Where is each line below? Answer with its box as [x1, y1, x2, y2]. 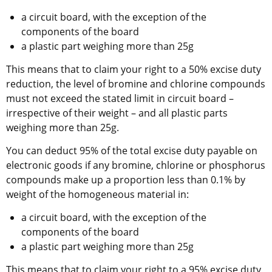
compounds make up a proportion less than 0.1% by [6, 173, 245, 187]
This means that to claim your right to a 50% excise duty [6, 63, 261, 76]
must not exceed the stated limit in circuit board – [6, 92, 234, 106]
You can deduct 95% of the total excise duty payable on [6, 144, 257, 158]
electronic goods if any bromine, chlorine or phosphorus [6, 158, 265, 172]
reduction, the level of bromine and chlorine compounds [6, 77, 265, 91]
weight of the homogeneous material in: [6, 188, 189, 202]
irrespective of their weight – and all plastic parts [6, 106, 228, 120]
